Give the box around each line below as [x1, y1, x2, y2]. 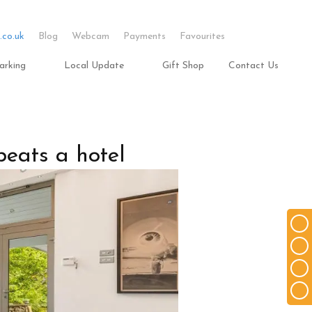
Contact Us [228, 61, 279, 71]
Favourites [179, 31, 225, 42]
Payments [123, 31, 166, 42]
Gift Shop [162, 61, 204, 71]
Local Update [64, 61, 124, 71]
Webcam [71, 31, 109, 42]
